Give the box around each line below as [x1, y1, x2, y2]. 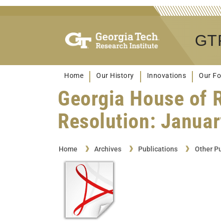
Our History [96, 72, 134, 80]
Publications [138, 145, 178, 153]
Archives [94, 145, 121, 153]
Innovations [147, 72, 186, 80]
